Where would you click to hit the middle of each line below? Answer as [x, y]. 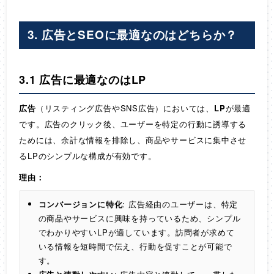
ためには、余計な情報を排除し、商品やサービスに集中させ [133, 139]
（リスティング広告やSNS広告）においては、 [125, 108]
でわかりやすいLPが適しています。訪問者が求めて [136, 232]
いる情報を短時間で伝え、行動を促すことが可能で [135, 246]
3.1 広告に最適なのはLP [83, 80]
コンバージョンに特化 [80, 204]
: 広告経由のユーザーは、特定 [180, 204]
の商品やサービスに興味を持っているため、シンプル [139, 218]
